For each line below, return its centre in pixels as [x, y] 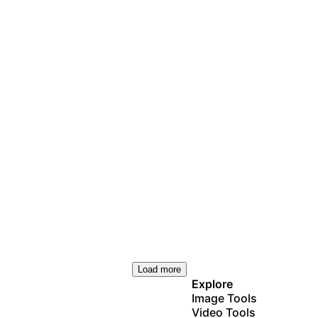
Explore [212, 284]
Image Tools [224, 298]
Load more [159, 269]
